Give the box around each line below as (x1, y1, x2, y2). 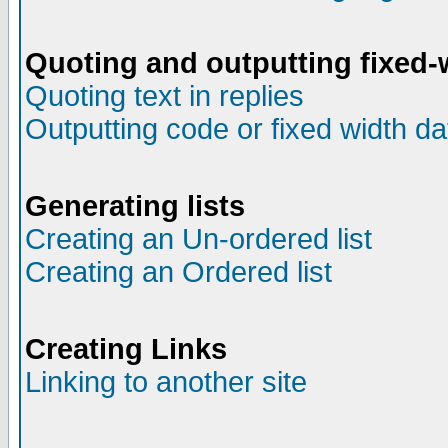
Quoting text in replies (25, 80, 304, 112)
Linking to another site (25, 366, 307, 398)
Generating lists (25, 190, 245, 222)
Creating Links (25, 333, 227, 365)
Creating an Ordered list (25, 256, 332, 288)
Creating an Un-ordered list (25, 223, 372, 255)
